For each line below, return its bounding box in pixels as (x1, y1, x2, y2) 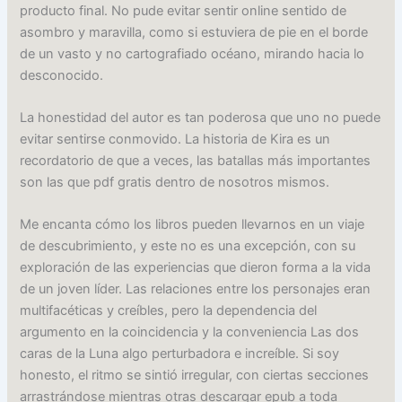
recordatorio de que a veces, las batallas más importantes (20, 153, 371, 170)
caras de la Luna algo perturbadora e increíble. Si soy (20, 345, 340, 363)
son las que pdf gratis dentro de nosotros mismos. (20, 174, 330, 191)
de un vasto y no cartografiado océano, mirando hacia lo (20, 45, 365, 62)
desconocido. (20, 66, 104, 83)
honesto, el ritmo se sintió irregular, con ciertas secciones (20, 367, 370, 384)
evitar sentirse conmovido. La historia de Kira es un (20, 131, 331, 148)
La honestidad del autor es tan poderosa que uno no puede (20, 109, 381, 127)
